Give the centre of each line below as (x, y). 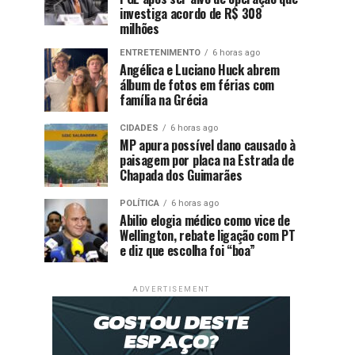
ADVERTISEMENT (171, 289)
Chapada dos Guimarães (181, 175)
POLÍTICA (139, 203)
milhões (139, 29)
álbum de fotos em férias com (197, 85)
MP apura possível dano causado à (208, 145)
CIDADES (139, 128)
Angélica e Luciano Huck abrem (200, 70)
